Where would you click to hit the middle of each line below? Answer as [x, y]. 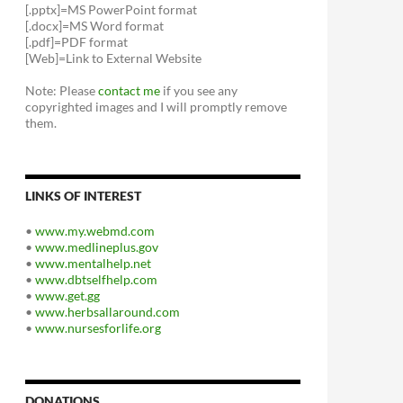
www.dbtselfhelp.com [96, 279]
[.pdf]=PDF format [76, 42]
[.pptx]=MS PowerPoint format [111, 9]
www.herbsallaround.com [107, 312]
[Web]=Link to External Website [113, 58]
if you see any [199, 90]
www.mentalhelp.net [93, 263]
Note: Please [62, 90]
